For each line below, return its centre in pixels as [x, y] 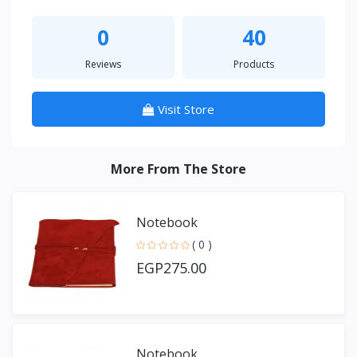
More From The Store [178, 169]
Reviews [103, 64]
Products [254, 64]
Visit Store [186, 109]
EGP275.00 [171, 268]
